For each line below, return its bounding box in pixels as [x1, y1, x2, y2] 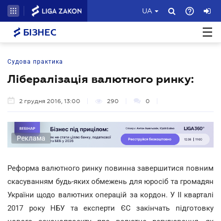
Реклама [17, 134, 45, 142]
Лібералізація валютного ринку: [7, 73, 194, 85]
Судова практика [7, 58, 63, 65]
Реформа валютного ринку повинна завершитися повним [7, 163, 214, 173]
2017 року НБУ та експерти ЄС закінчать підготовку [7, 203, 214, 213]
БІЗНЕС [21, 28, 56, 37]
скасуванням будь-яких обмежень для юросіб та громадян [7, 177, 214, 186]
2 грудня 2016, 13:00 [19, 98, 80, 105]
